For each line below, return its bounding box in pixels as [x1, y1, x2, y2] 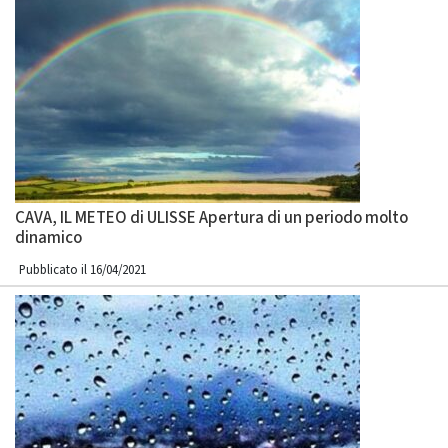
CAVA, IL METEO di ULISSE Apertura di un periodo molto [15, 206, 408, 230]
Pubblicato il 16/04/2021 [19, 261, 146, 279]
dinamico [15, 226, 82, 250]
